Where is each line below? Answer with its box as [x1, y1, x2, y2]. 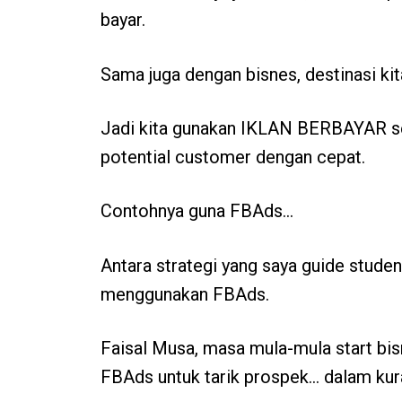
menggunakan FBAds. [100, 283, 269, 305]
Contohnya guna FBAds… [100, 200, 293, 223]
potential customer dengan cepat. [100, 146, 365, 168]
